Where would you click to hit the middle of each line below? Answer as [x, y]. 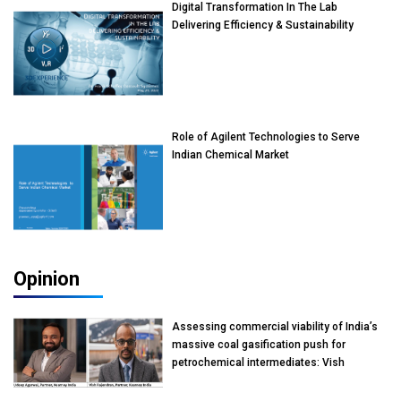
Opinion [47, 278]
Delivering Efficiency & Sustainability [263, 25]
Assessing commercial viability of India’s [275, 326]
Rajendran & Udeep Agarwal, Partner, [264, 380]
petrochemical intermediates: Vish [259, 362]
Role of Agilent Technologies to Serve [266, 137]
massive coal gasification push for [259, 344]
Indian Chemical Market [231, 155]
